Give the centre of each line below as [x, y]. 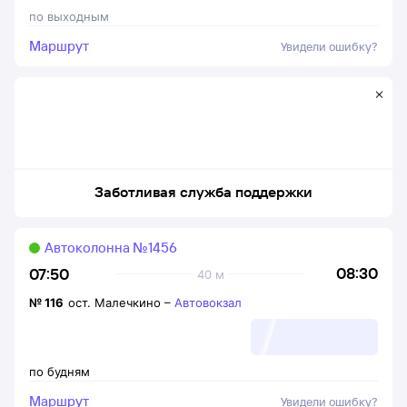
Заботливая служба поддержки [203, 192]
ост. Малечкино [114, 303]
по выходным [69, 16]
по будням [60, 372]
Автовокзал [208, 303]
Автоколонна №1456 [111, 248]
